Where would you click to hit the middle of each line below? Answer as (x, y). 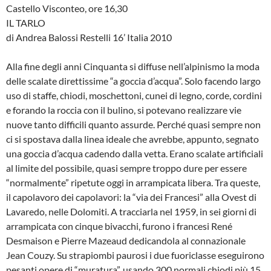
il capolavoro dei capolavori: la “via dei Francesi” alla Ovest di (131, 197)
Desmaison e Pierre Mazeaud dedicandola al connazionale (126, 241)
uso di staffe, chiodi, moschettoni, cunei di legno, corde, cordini (134, 96)
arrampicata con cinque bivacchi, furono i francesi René (119, 226)
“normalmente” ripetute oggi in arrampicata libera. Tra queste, (133, 183)
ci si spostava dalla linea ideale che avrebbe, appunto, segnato (132, 139)
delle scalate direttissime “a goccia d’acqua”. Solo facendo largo (133, 81)
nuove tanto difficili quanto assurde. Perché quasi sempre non (133, 125)
